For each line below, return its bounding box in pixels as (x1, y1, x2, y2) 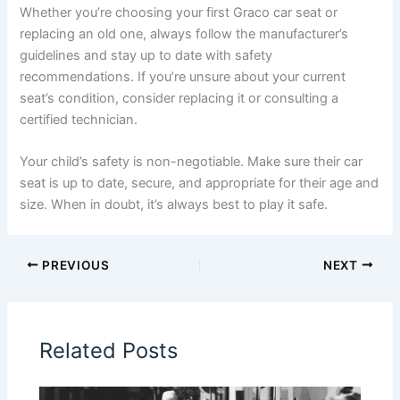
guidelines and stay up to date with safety (20, 46, 273, 63)
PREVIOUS (38, 257, 110, 272)
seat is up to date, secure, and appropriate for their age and (20, 174, 379, 191)
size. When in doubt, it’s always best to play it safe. (20, 196, 329, 212)
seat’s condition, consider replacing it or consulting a (20, 89, 339, 106)
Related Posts (39, 337, 179, 364)
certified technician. (20, 111, 138, 128)
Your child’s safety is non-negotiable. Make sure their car (20, 153, 363, 170)
